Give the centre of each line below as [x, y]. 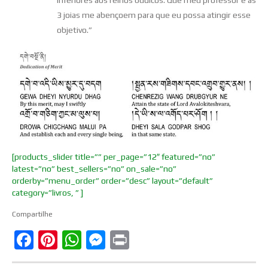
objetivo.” [74, 30]
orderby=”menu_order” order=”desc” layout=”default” [112, 181]
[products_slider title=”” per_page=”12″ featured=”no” [114, 157]
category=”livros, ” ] [48, 193]
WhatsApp [127, 240]
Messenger [152, 240]
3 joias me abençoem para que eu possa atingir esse [154, 15]
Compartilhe [32, 214]
